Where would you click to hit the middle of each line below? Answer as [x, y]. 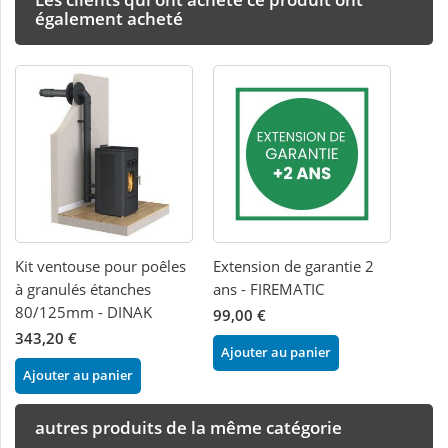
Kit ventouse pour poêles [100, 266]
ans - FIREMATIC [268, 289]
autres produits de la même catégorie [188, 428]
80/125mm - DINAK [83, 312]
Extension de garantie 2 [293, 266]
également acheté [109, 19]
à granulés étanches [83, 289]
